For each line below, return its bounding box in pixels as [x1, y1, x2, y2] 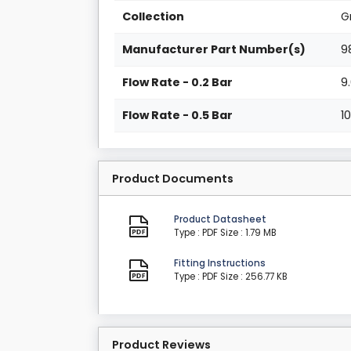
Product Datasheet [174, 213, 267, 226]
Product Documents [112, 171, 233, 187]
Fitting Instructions [174, 257, 266, 270]
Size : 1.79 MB [220, 226, 277, 240]
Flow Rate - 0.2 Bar [122, 74, 233, 91]
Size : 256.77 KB [220, 270, 288, 284]
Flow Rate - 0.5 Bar [122, 107, 233, 124]
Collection [122, 9, 185, 25]
